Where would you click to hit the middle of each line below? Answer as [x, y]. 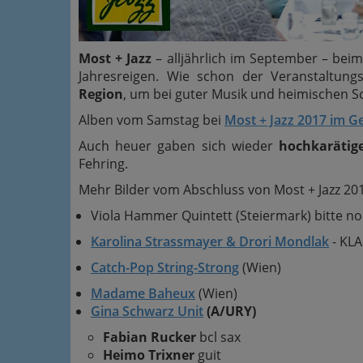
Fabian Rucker [149, 337]
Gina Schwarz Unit [147, 311]
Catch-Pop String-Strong [165, 267]
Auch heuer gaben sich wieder [179, 145]
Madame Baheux [143, 293]
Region [101, 94]
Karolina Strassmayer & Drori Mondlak [210, 241]
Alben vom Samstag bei [152, 120]
